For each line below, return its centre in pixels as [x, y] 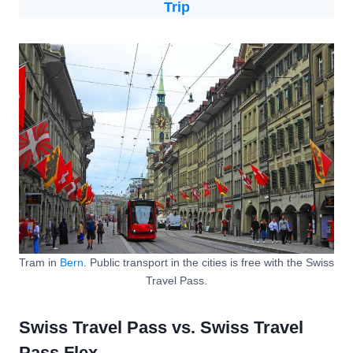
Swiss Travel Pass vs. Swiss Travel [161, 328]
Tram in [39, 262]
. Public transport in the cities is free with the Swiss [209, 262]
